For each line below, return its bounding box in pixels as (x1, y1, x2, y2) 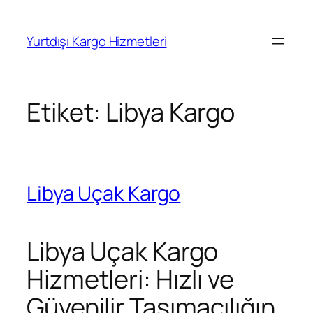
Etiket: (27, 95, 106, 130)
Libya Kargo (105, 95, 235, 130)
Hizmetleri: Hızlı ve (27, 262, 234, 297)
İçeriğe (5, 4, 45, 22)
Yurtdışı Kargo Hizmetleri (27, 31, 167, 50)
